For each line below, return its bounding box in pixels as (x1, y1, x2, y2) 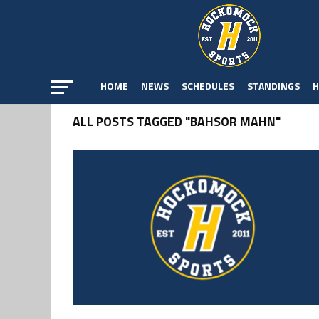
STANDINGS (247, 78, 300, 93)
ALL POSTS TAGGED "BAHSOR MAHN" (73, 112, 281, 131)
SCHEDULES (182, 78, 234, 93)
